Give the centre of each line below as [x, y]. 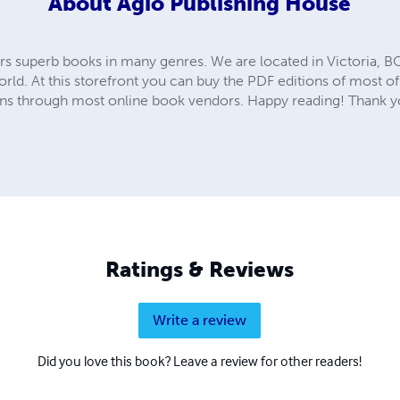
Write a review [200, 320]
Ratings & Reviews [200, 269]
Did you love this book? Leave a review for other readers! [200, 360]
